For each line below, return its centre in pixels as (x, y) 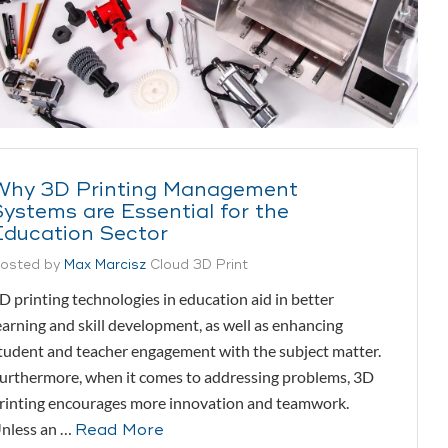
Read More (119, 430)
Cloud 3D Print (199, 265)
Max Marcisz (105, 265)
